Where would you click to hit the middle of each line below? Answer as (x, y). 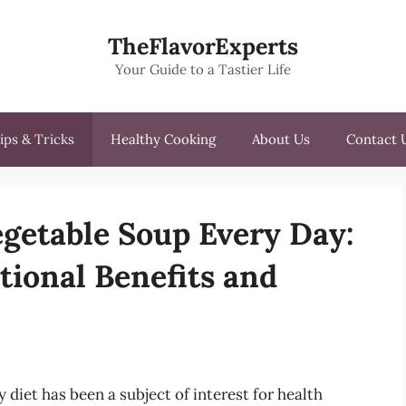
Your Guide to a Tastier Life (203, 69)
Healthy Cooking (163, 139)
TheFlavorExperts (203, 46)
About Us (281, 139)
